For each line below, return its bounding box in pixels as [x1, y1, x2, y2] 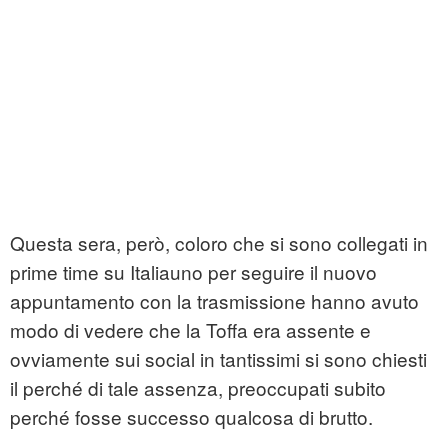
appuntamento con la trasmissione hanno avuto [10, 287, 419, 315]
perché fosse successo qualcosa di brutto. [10, 403, 373, 431]
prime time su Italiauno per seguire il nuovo [10, 258, 377, 286]
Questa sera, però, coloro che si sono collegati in [10, 229, 428, 257]
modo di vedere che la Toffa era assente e [10, 316, 371, 344]
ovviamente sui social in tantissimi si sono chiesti [10, 345, 427, 373]
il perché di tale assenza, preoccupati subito [10, 374, 386, 402]
